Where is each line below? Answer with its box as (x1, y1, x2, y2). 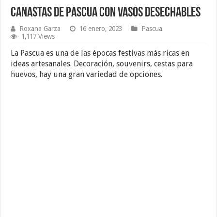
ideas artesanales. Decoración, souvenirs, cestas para (11, 59, 193, 68)
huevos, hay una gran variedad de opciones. (11, 69, 163, 79)
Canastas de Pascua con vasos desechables (11, 6, 201, 20)
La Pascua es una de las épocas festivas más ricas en (11, 48, 190, 58)
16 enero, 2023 (79, 24, 123, 32)
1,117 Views (21, 32, 55, 40)
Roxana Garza (19, 24, 61, 32)
